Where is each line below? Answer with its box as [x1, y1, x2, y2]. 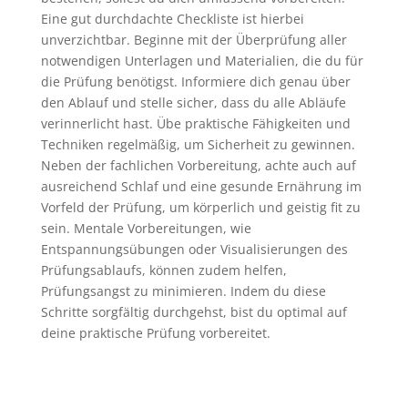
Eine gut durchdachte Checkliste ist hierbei [40, 9, 304, 27]
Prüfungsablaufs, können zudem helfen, [40, 260, 287, 279]
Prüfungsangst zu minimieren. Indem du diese [40, 281, 326, 300]
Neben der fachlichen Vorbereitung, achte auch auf [40, 156, 356, 174]
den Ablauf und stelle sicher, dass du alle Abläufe [40, 93, 346, 111]
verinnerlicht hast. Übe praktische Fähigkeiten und [40, 114, 351, 132]
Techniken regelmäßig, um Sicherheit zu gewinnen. [40, 135, 355, 153]
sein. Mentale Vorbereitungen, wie [40, 219, 251, 237]
